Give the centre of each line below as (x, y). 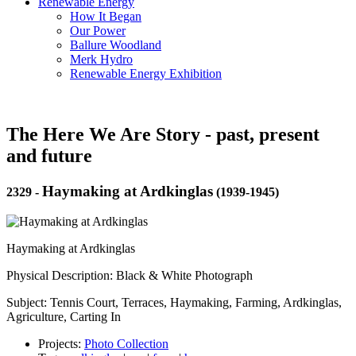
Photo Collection (126, 344)
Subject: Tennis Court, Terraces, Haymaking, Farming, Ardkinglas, (174, 303)
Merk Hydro (101, 59)
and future (49, 155)
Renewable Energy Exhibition (146, 73)
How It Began (106, 16)
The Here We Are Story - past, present (163, 134)
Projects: (61, 344)
